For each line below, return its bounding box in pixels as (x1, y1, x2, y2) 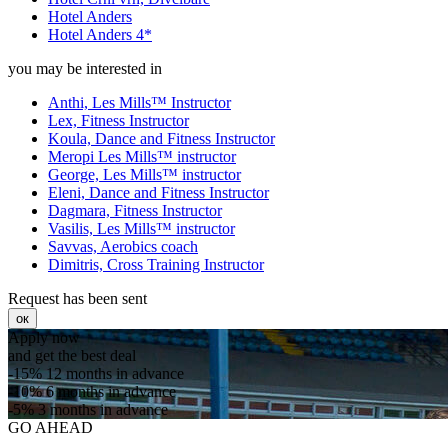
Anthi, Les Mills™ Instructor (48, 94, 231, 112)
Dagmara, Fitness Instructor (48, 202, 222, 220)
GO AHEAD (8, 419, 93, 437)
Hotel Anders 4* (48, 26, 152, 44)
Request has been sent (8, 290, 147, 308)
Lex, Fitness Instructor (48, 112, 189, 130)
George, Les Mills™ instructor (48, 166, 241, 184)
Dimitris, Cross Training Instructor (48, 256, 264, 274)
